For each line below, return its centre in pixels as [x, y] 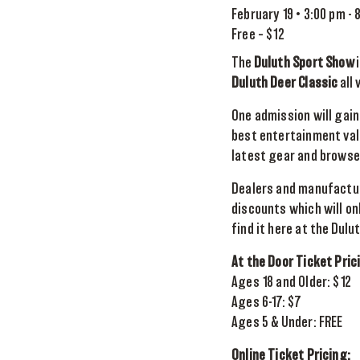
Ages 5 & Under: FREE [287, 323]
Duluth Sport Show [303, 63]
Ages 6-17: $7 [266, 303]
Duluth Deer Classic [286, 84]
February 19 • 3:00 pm [288, 15]
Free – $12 [258, 35]
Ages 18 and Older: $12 [291, 283]
